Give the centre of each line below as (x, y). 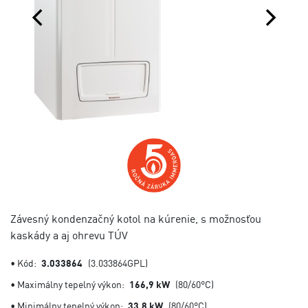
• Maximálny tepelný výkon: (67, 284)
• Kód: (23, 263)
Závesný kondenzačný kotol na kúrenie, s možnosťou (136, 219)
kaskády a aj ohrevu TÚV (69, 235)
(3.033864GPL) (118, 263)
